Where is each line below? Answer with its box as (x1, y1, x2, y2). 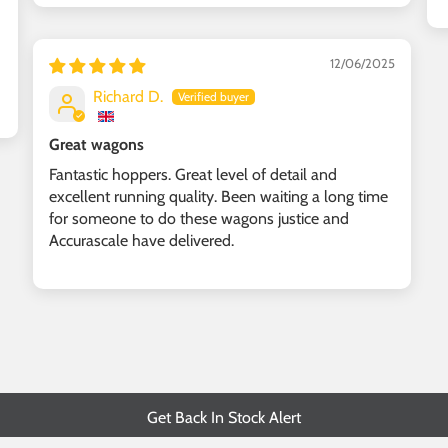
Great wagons (49, 134, 144, 154)
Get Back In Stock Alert (147, 408, 301, 428)
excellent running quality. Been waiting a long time (49, 186, 388, 206)
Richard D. (93, 86, 163, 106)
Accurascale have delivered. (49, 230, 234, 250)
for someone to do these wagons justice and (49, 208, 349, 228)
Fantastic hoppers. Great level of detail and (49, 164, 337, 184)
